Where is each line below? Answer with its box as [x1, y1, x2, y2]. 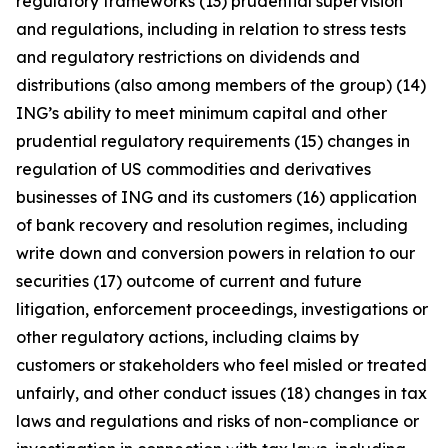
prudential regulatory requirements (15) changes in [16, 131, 410, 151]
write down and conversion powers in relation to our [16, 243, 415, 263]
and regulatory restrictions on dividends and [16, 47, 360, 67]
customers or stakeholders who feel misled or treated [16, 355, 427, 375]
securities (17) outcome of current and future [16, 271, 362, 291]
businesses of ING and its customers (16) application [16, 187, 417, 207]
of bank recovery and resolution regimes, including [16, 215, 408, 235]
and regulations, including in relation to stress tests [16, 19, 406, 39]
